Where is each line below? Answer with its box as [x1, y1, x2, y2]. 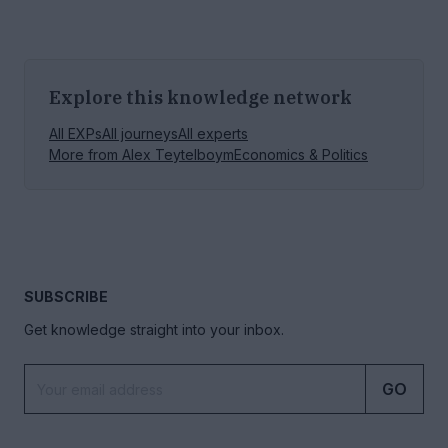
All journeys [102, 124, 178, 142]
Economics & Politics [234, 145, 368, 163]
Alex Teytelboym [122, 145, 234, 163]
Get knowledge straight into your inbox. [24, 320, 284, 338]
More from [49, 145, 122, 163]
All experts [178, 124, 248, 142]
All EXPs [49, 124, 102, 142]
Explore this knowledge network [49, 85, 352, 109]
